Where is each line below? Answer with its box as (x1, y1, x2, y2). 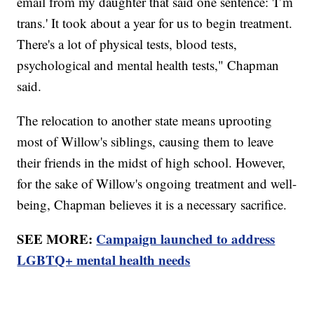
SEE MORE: (17, 228, 97, 248)
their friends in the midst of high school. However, (17, 153, 286, 171)
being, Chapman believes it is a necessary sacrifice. (17, 195, 287, 213)
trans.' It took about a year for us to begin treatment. (17, 13, 293, 32)
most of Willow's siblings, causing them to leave (17, 132, 274, 150)
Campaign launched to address (96, 228, 275, 248)
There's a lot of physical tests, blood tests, (17, 34, 238, 53)
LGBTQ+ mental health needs (17, 250, 191, 269)
